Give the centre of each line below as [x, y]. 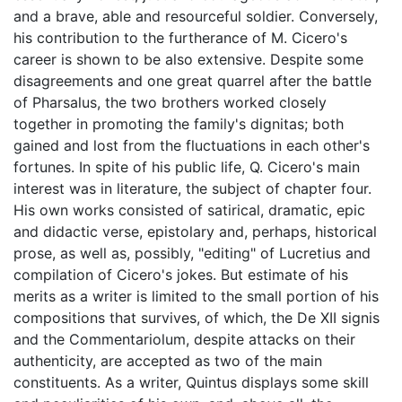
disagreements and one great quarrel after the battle [192, 80]
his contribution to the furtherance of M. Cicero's [180, 37]
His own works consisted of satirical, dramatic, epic [189, 210]
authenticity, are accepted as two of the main [168, 360]
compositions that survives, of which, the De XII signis [197, 317]
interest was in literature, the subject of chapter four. [192, 188]
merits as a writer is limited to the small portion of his [196, 296]
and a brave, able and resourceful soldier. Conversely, [196, 16]
